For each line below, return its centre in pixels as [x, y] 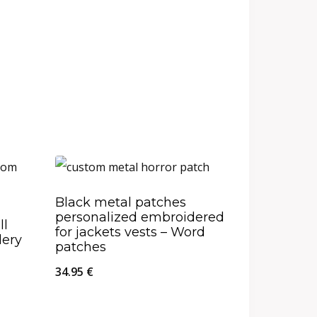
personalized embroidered [140, 218]
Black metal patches [121, 203]
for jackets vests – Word [130, 232]
